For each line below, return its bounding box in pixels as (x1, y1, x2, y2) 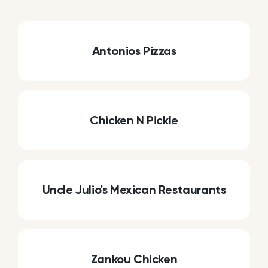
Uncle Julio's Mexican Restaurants (42, 182, 226, 197)
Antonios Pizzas (92, 44, 176, 59)
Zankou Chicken (90, 252, 178, 267)
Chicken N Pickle (90, 113, 178, 128)
